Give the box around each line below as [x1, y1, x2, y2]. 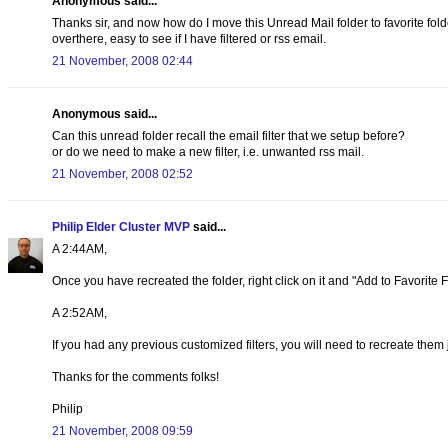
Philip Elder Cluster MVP [52, 219, 190, 234]
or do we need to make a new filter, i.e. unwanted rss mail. [52, 144, 364, 159]
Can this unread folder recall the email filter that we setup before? [52, 128, 405, 143]
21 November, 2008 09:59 [52, 423, 193, 438]
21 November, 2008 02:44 [52, 53, 193, 68]
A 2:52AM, [52, 305, 107, 320]
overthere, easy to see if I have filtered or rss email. [52, 31, 326, 46]
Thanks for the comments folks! [52, 369, 219, 384]
